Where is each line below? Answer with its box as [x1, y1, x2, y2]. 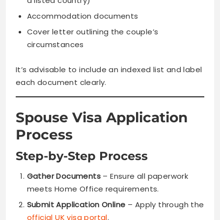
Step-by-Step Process [16, 148, 148, 163]
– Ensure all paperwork [100, 170, 189, 181]
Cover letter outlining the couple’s [27, 26, 159, 37]
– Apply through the [125, 199, 204, 210]
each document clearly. [16, 77, 107, 88]
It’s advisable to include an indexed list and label [16, 64, 202, 75]
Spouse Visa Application [16, 109, 188, 126]
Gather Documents [27, 170, 101, 181]
